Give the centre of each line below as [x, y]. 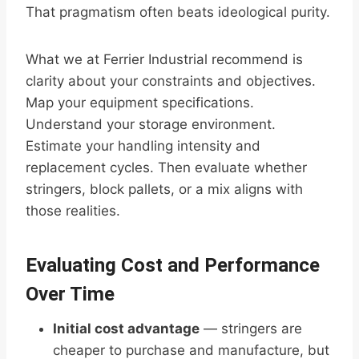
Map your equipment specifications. [140, 103]
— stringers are [251, 329]
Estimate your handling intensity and [143, 146]
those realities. [73, 211]
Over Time [70, 294]
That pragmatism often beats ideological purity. [178, 12]
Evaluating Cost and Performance [173, 266]
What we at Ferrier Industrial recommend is [164, 60]
